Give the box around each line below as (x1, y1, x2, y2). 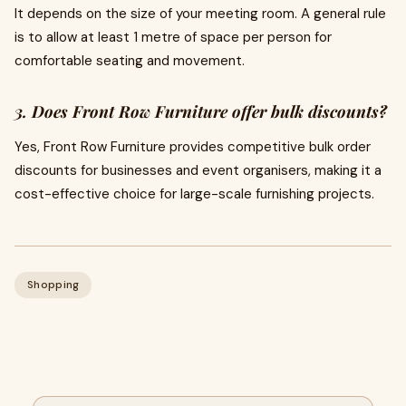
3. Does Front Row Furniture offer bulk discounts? (14, 101, 387, 122)
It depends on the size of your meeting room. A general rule (14, 5, 386, 23)
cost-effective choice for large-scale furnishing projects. (14, 185, 374, 203)
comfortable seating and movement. (14, 52, 245, 70)
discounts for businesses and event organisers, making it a (14, 161, 382, 179)
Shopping (27, 277, 80, 292)
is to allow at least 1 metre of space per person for (14, 28, 332, 46)
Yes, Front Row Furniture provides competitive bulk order (14, 138, 371, 156)
